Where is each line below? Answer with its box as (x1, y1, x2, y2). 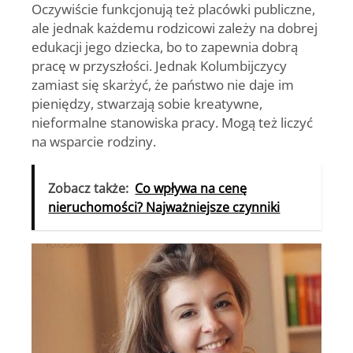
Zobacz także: (48, 180, 129, 198)
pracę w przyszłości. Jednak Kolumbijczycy (32, 56, 287, 76)
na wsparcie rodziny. (32, 132, 156, 151)
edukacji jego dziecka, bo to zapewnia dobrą (32, 37, 298, 57)
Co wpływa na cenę (135, 180, 247, 198)
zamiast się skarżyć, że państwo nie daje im (32, 75, 294, 95)
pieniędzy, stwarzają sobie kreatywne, (32, 94, 262, 113)
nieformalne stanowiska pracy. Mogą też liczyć (32, 113, 313, 132)
